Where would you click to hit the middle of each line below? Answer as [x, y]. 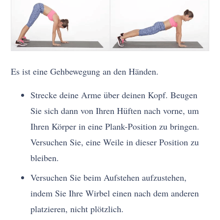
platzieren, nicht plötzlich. [77, 209]
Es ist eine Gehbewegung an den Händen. [85, 71]
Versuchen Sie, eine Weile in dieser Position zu [115, 142]
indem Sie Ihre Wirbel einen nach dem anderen [115, 193]
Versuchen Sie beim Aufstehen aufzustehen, [109, 178]
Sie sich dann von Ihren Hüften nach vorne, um [115, 111]
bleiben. [45, 158]
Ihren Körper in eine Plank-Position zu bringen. [115, 126]
